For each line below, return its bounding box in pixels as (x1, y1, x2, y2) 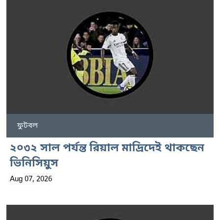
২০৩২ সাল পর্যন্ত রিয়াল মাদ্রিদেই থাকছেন (10, 141, 204, 156)
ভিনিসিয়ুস (10, 156, 58, 171)
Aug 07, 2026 (10, 174, 52, 184)
